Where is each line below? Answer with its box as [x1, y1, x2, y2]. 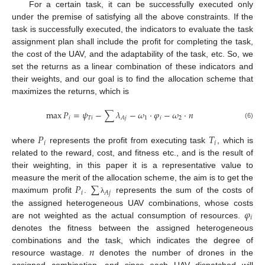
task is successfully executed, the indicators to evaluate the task [12, 24, 253, 34]
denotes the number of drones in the [94, 247, 254, 257]
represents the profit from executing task [46, 135, 209, 146]
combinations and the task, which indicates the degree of [12, 235, 253, 245]
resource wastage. [12, 247, 89, 257]
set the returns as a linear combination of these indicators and [12, 61, 253, 71]
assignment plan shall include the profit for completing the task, [12, 36, 253, 46]
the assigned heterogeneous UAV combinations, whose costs [12, 198, 253, 208]
